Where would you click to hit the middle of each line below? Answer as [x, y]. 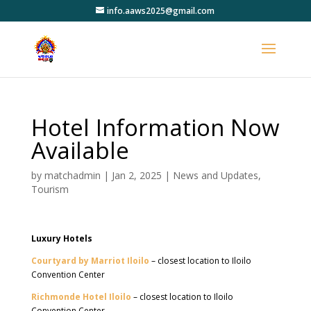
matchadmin [72, 175]
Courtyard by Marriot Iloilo [90, 261]
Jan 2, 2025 [136, 175]
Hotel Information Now [155, 127]
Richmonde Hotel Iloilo [81, 297]
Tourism [50, 189]
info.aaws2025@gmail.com [161, 11]
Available [80, 150]
